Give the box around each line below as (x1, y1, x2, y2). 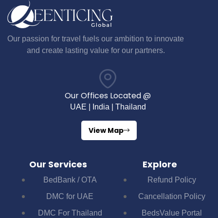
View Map (89, 125, 124, 135)
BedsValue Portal (141, 208, 202, 217)
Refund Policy (147, 175, 196, 184)
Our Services (29, 158, 87, 170)
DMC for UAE (46, 192, 93, 200)
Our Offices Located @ (65, 90, 151, 101)
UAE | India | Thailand (70, 102, 146, 111)
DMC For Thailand (37, 208, 102, 217)
